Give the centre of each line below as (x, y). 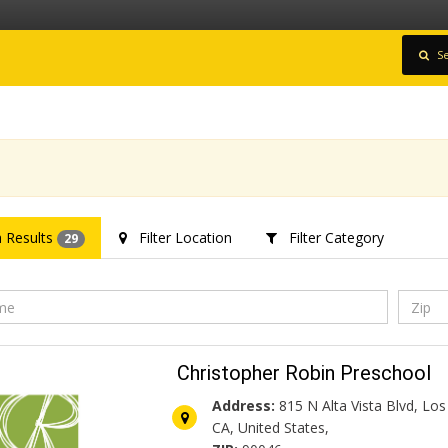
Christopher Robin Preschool (304, 373)
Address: (244, 406)
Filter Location (179, 237)
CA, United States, (271, 428)
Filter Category (330, 237)
